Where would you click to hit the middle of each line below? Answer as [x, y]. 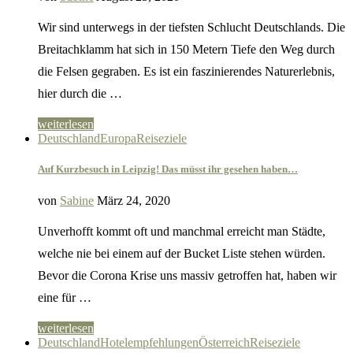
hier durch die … [80, 94]
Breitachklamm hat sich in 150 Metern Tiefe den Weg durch [186, 50]
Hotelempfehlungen [149, 342]
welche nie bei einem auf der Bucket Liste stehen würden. [182, 253]
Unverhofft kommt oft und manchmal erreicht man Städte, [182, 231]
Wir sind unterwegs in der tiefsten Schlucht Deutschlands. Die [191, 28]
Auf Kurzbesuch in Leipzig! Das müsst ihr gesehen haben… [168, 169]
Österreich [224, 342]
